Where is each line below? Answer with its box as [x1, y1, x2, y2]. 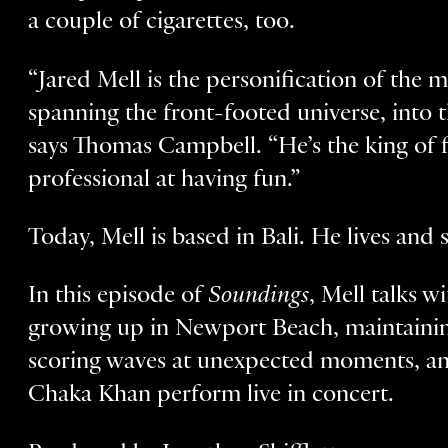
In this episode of [28, 285, 208, 311]
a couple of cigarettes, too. [28, 11, 295, 37]
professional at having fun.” [28, 168, 306, 194]
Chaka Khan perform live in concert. [28, 384, 412, 410]
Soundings [208, 285, 309, 311]
